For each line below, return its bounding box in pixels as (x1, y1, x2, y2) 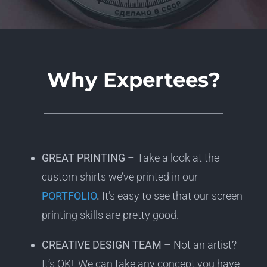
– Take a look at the (125, 151, 219, 164)
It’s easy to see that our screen (99, 190, 243, 203)
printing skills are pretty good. (41, 209, 179, 222)
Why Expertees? (46, 67, 221, 93)
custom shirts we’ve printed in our (41, 170, 198, 184)
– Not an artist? (161, 238, 239, 252)
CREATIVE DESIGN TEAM (41, 238, 162, 252)
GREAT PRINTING (41, 151, 125, 164)
